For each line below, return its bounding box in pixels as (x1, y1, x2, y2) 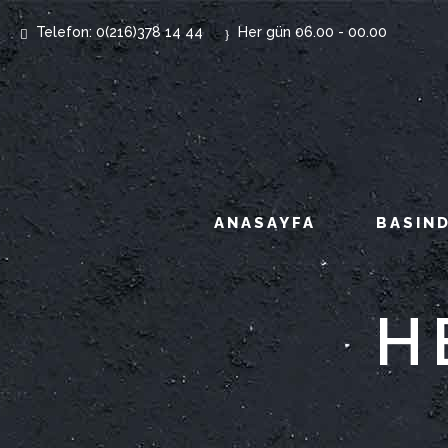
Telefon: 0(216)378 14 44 (36, 24, 204, 40)
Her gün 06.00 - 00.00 (238, 24, 388, 40)
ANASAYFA (213, 214, 316, 232)
